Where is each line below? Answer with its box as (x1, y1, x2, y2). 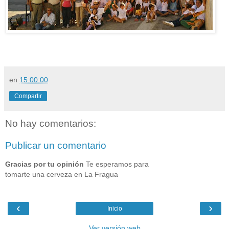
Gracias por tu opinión (5, 159, 86, 168)
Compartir (14, 92, 42, 100)
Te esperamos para (86, 159, 149, 168)
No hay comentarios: (5, 118, 96, 129)
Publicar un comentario (5, 140, 106, 151)
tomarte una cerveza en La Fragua (5, 170, 118, 178)
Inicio (107, 205, 122, 213)
